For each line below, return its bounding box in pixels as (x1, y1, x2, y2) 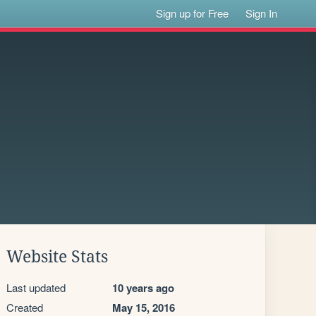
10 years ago (112, 280, 174, 296)
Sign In (245, 6, 278, 20)
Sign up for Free (156, 6, 229, 20)
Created (6, 300, 43, 315)
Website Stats (6, 248, 108, 266)
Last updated (6, 280, 66, 295)
